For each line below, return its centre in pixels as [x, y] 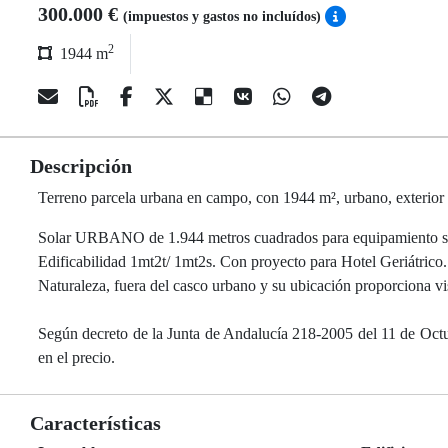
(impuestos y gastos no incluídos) [224, 16]
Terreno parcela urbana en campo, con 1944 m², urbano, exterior [241, 197]
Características [95, 423]
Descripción [81, 166]
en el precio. [76, 357]
